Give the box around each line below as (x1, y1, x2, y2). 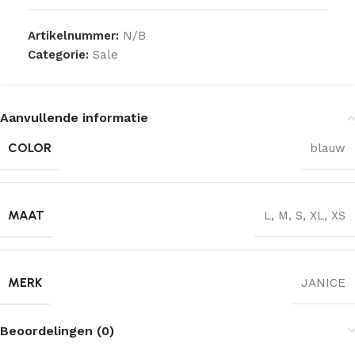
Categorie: (28, 48, 89, 63)
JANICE (301, 276, 345, 291)
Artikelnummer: (28, 29, 123, 44)
